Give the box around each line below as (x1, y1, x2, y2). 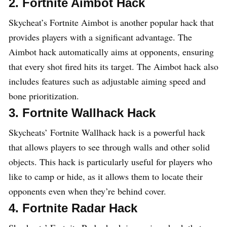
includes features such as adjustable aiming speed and (9, 75, 206, 88)
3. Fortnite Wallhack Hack (9, 106, 156, 120)
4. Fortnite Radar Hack (9, 201, 137, 215)
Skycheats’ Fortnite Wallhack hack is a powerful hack (9, 126, 205, 139)
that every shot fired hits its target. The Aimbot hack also (9, 60, 218, 73)
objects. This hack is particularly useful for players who (9, 156, 212, 168)
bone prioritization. (9, 90, 79, 102)
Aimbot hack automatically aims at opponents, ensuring (9, 46, 214, 58)
